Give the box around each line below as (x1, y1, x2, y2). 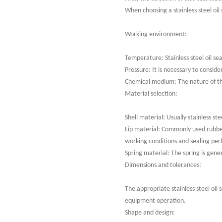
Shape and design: (125, 209, 175, 217)
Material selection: (125, 90, 177, 98)
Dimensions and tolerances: (125, 162, 201, 169)
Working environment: (125, 31, 187, 38)
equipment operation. (125, 197, 186, 205)
